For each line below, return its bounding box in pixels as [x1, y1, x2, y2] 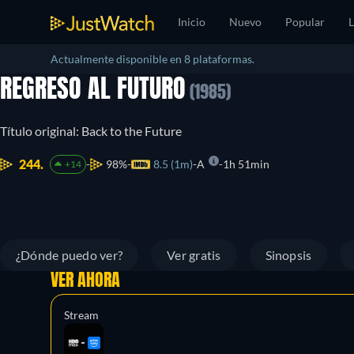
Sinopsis [265, 247, 312, 262]
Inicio [178, 15, 205, 28]
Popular [285, 15, 325, 28]
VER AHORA [51, 273, 120, 290]
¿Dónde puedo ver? [16, 247, 123, 262]
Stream [64, 308, 99, 322]
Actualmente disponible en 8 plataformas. [51, 52, 254, 66]
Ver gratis [167, 247, 221, 262]
